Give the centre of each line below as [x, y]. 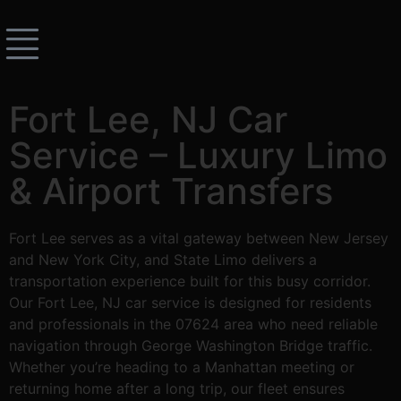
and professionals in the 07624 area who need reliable [193, 324]
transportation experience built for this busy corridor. [190, 281]
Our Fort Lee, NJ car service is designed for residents [190, 303]
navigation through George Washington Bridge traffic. [191, 346]
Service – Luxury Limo [198, 155]
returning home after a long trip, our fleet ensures [177, 388]
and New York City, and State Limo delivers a [163, 260]
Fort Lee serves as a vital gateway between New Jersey [199, 238]
